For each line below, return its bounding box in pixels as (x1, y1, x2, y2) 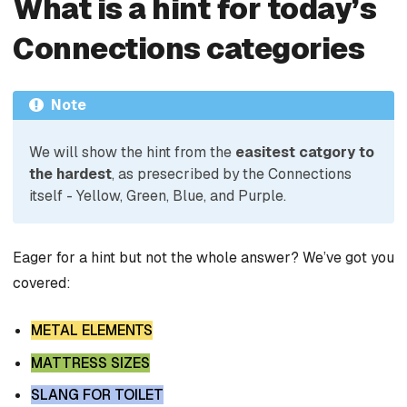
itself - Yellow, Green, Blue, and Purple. (29, 186, 286, 206)
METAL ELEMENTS (31, 320, 153, 340)
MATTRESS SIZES (31, 352, 150, 372)
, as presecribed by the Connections (112, 164, 352, 184)
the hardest (29, 164, 112, 184)
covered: (13, 273, 71, 293)
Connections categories (13, 30, 365, 68)
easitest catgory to (235, 143, 374, 163)
